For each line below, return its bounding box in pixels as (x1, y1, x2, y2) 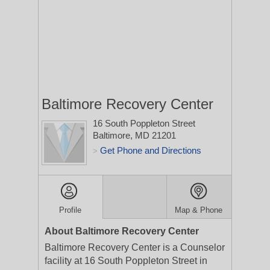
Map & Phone (175, 206, 223, 215)
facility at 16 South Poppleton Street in (45, 256, 207, 266)
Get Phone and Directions (100, 145, 201, 155)
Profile (59, 206, 82, 215)
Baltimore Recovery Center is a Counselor (45, 242, 225, 253)
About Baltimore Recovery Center (45, 226, 199, 236)
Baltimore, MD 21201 (93, 130, 176, 140)
